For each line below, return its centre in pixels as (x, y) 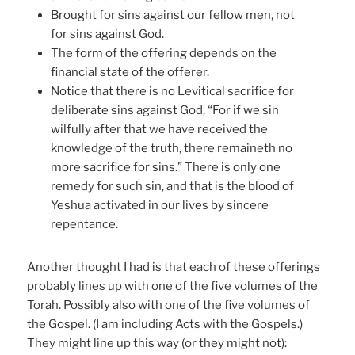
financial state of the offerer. (130, 72)
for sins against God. (108, 34)
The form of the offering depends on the (164, 53)
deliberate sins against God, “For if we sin (165, 110)
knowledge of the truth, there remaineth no (172, 148)
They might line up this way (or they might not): (157, 343)
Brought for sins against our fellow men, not (173, 15)
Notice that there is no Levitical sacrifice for (173, 91)
